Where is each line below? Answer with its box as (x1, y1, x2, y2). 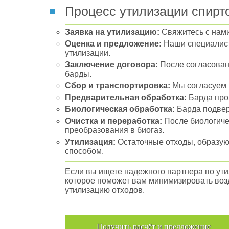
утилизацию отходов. (65, 186, 145, 194)
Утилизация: (65, 138, 116, 146)
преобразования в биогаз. (65, 126, 164, 134)
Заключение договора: (65, 60, 158, 69)
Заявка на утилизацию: (65, 28, 159, 36)
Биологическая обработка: (65, 105, 175, 113)
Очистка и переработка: (65, 117, 162, 125)
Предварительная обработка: (65, 93, 187, 102)
